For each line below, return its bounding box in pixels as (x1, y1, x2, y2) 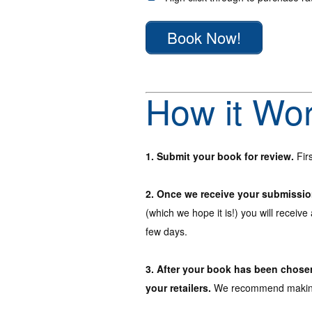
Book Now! (167, 26, 241, 49)
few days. (146, 224, 187, 239)
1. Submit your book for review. (146, 149, 294, 164)
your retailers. (146, 281, 211, 295)
